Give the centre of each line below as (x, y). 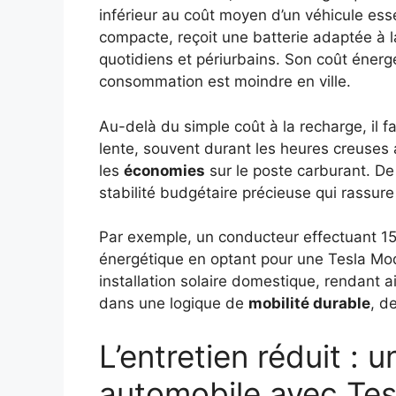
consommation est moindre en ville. (225, 82)
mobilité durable (309, 304)
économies (164, 170)
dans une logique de (174, 304)
